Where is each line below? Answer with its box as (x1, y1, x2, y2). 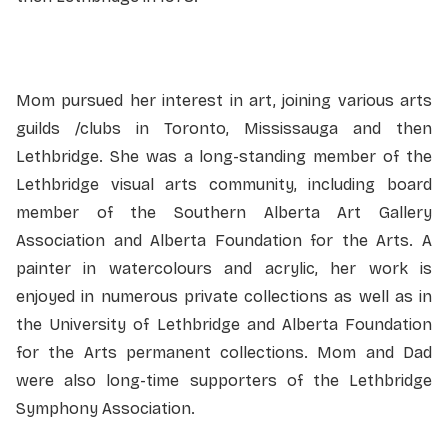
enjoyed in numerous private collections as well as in (16, 286, 432, 306)
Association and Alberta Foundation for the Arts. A (16, 230, 432, 250)
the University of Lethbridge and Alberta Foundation (16, 314, 432, 334)
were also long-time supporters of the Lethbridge (16, 370, 432, 390)
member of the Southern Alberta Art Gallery (16, 202, 432, 222)
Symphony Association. (16, 398, 195, 418)
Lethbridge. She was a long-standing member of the (16, 146, 432, 166)
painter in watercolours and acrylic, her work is (16, 258, 432, 278)
